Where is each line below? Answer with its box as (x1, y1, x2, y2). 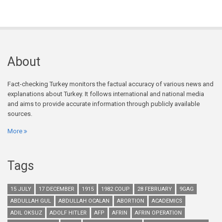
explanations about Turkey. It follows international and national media (7, 90, 204, 98)
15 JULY (10, 186, 31, 193)
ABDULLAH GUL (10, 198, 51, 205)
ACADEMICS (152, 198, 182, 205)
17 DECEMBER (39, 186, 74, 193)
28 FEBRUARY (137, 186, 172, 193)
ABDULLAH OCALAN (58, 198, 110, 205)
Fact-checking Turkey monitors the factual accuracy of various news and (7, 80, 214, 88)
